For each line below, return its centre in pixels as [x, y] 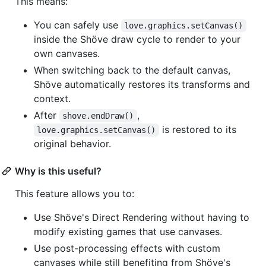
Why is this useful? [58, 171]
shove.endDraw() [98, 116]
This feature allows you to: [75, 194]
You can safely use [77, 25]
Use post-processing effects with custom [127, 248]
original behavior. [72, 144]
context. [52, 99]
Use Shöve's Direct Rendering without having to [142, 218]
